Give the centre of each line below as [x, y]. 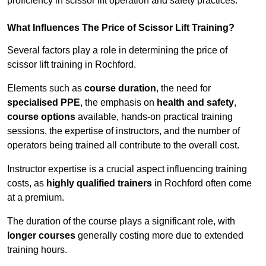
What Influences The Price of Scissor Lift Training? [121, 28]
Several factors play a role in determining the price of [117, 50]
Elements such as [46, 88]
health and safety [195, 103]
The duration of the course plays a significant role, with [121, 221]
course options [41, 117]
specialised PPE [44, 103]
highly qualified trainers [99, 183]
